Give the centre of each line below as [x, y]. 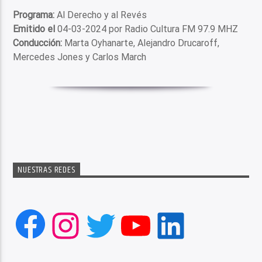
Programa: [34, 15]
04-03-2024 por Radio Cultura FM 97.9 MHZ [148, 29]
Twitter [126, 225]
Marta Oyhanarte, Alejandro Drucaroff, [141, 43]
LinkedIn [205, 225]
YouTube [172, 225]
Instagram [111, 225]
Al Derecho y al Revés [101, 15]
